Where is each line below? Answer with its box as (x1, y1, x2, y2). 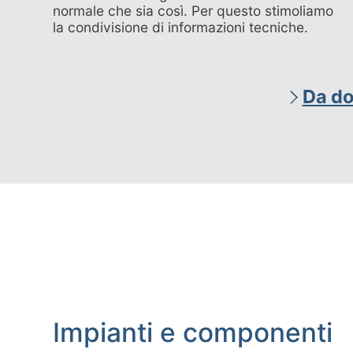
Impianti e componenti (53, 317, 333, 349)
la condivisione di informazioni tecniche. (53, 19, 309, 36)
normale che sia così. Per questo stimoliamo (53, 2, 334, 20)
